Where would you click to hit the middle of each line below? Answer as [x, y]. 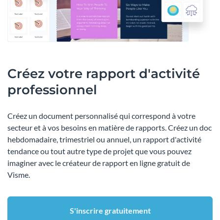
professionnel [52, 90]
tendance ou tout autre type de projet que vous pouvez [99, 151]
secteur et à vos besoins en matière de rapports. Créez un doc [110, 128]
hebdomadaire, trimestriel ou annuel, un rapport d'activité [104, 139]
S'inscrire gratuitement [110, 211]
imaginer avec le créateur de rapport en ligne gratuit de [99, 163]
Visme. [19, 175]
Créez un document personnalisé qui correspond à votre [101, 116]
